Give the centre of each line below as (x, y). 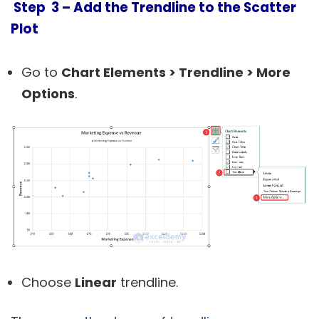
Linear (96, 282)
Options (48, 93)
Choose (48, 282)
